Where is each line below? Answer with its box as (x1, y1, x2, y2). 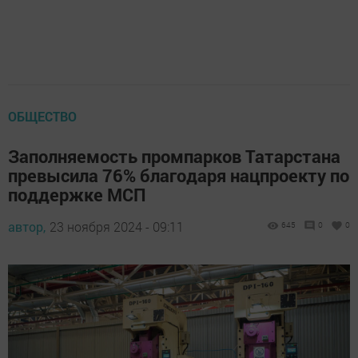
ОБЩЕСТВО (8, 108, 77, 125)
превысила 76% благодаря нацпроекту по (8, 164, 349, 187)
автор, (8, 218, 46, 235)
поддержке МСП (8, 183, 146, 206)
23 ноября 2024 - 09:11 (50, 218, 184, 235)
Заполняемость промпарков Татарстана (8, 145, 340, 168)
